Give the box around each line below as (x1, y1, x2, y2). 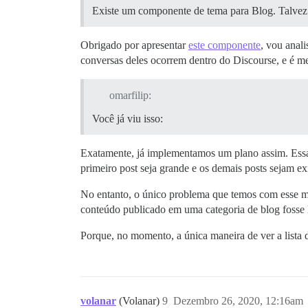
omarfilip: (109, 89, 151, 102)
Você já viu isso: (92, 113, 163, 125)
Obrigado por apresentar (80, 39, 188, 52)
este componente (188, 39, 261, 52)
